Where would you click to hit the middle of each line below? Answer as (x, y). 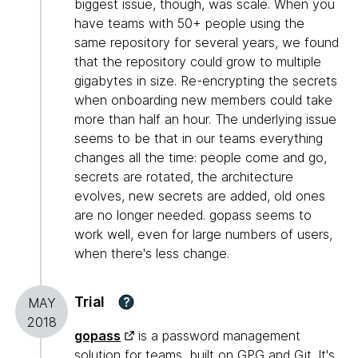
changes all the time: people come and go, (201, 158)
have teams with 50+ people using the (189, 24)
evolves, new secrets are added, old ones (200, 196)
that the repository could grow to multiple (198, 62)
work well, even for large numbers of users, (203, 235)
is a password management (217, 336)
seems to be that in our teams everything (199, 139)
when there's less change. (152, 254)
